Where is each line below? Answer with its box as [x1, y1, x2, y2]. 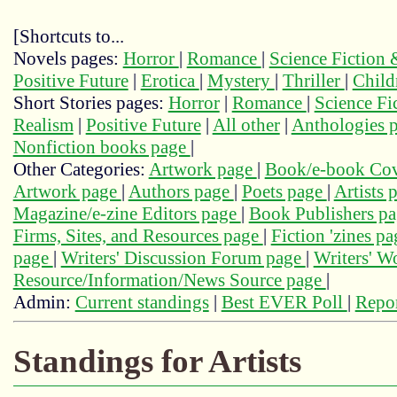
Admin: [12, 292, 75, 314]
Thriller [282, 70, 345, 92]
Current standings [74, 292, 209, 314]
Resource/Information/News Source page [12, 269, 326, 292]
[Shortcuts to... [12, 26, 124, 48]
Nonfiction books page [12, 136, 191, 159]
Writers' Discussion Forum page [60, 247, 306, 269]
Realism [12, 114, 74, 136]
